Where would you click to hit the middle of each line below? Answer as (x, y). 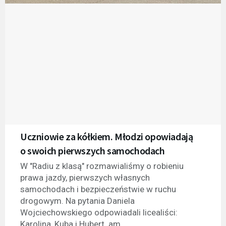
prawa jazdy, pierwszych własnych (85, 177)
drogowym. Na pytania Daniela (77, 201)
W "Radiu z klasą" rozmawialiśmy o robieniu (102, 166)
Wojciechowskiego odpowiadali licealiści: (99, 212)
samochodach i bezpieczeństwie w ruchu (98, 189)
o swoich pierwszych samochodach (93, 150)
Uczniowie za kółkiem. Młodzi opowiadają (107, 136)
